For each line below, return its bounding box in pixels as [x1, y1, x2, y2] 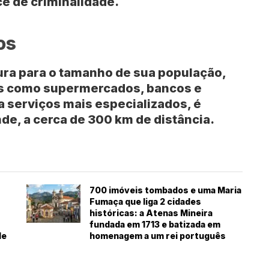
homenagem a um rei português [89, 231, 226, 241]
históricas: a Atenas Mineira [89, 208, 213, 219]
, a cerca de [17, 112, 88, 127]
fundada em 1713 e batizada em [89, 219, 220, 230]
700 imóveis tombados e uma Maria [89, 185, 241, 196]
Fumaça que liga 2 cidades [89, 196, 201, 207]
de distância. [133, 112, 214, 127]
